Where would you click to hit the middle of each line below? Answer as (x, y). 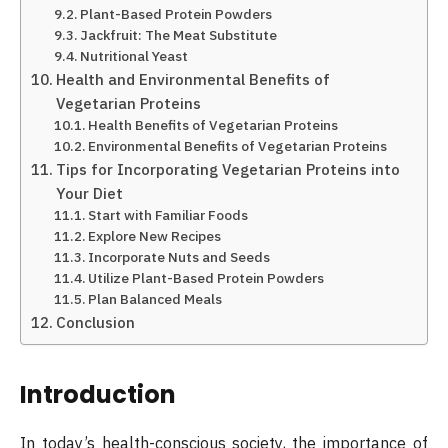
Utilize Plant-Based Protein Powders (206, 278)
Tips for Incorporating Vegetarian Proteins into (228, 169)
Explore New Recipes (155, 236)
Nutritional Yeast (134, 56)
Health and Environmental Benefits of (193, 79)
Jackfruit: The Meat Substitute (179, 35)
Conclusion (96, 322)
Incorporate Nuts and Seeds (179, 257)
